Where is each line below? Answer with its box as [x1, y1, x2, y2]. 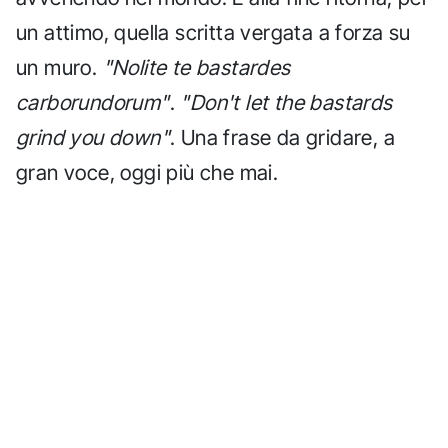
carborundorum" [16, 89, 170, 115]
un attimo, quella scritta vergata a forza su [16, 19, 411, 45]
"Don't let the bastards [180, 89, 393, 115]
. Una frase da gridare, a [170, 124, 395, 150]
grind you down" [16, 124, 170, 150]
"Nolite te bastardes [102, 54, 291, 80]
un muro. [16, 54, 103, 80]
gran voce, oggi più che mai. [16, 159, 279, 185]
